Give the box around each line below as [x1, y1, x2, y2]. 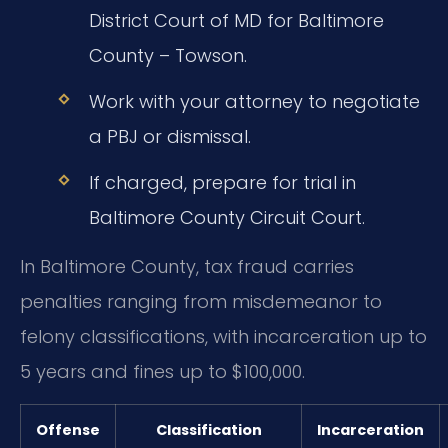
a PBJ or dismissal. [88, 123, 251, 149]
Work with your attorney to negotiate [88, 88, 420, 114]
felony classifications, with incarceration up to [20, 324, 427, 350]
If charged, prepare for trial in [88, 169, 356, 195]
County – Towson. [88, 42, 247, 68]
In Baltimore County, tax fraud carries [20, 254, 354, 280]
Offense [36, 419, 100, 440]
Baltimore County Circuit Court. [88, 204, 365, 230]
